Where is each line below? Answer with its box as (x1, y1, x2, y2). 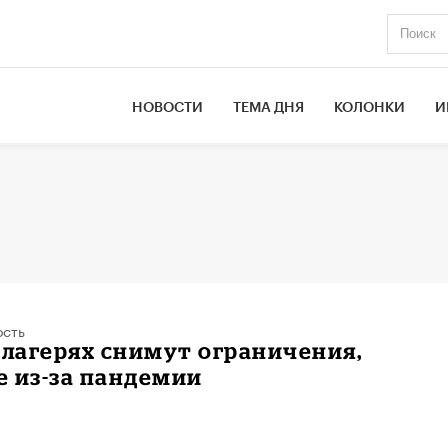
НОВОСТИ (132, 100, 204, 115)
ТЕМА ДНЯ (233, 100, 305, 115)
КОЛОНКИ (334, 100, 406, 115)
